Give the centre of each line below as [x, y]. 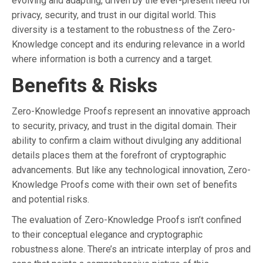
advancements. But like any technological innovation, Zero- [131, 170]
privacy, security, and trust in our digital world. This [114, 15]
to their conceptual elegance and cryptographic [107, 234]
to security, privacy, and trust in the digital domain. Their [124, 126]
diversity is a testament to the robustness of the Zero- [124, 29]
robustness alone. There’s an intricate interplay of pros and [131, 249]
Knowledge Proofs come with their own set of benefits [124, 184]
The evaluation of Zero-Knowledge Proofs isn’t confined [127, 220]
